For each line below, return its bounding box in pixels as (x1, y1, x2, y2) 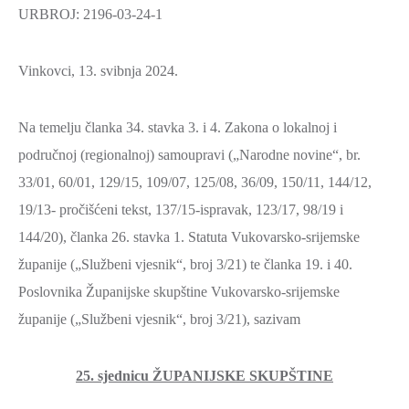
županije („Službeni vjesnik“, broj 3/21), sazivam (18, 311, 300, 327)
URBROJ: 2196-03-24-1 (18, 6, 163, 22)
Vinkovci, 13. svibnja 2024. (18, 63, 178, 79)
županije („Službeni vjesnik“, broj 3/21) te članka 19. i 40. (18, 257, 352, 272)
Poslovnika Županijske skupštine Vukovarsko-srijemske (18, 284, 340, 299)
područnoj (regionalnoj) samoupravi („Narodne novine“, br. (18, 147, 361, 163)
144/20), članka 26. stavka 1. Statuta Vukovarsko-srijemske (18, 229, 360, 245)
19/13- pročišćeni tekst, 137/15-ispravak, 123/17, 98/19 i (18, 202, 343, 217)
